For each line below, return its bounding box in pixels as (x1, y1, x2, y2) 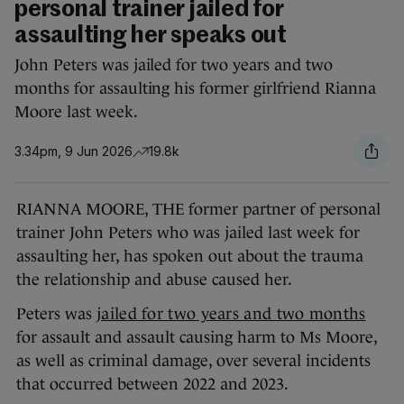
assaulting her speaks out (14, 24, 287, 49)
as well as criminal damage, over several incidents (16, 352, 371, 371)
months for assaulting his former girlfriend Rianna (14, 79, 376, 98)
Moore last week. (14, 103, 138, 122)
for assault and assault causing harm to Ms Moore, (16, 328, 377, 347)
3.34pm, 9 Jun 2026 (14, 142, 133, 159)
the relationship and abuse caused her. (16, 271, 292, 289)
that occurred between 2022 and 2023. (16, 375, 289, 394)
